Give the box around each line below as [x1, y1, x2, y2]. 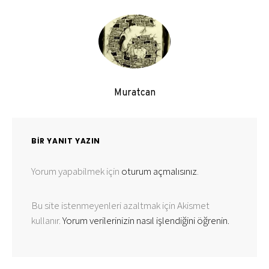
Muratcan [113, 87, 156, 99]
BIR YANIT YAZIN [31, 136, 100, 146]
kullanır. [31, 214, 62, 227]
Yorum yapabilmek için [31, 165, 121, 178]
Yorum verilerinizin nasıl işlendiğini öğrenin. [62, 214, 229, 227]
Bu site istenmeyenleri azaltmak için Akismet [31, 199, 210, 212]
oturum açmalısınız [121, 165, 197, 178]
